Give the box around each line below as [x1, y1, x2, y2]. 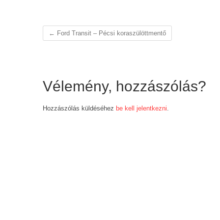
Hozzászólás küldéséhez [43, 105, 116, 112]
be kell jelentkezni [116, 105, 167, 112]
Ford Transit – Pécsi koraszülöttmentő [55, 29, 166, 37]
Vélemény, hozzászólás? [43, 78, 206, 95]
